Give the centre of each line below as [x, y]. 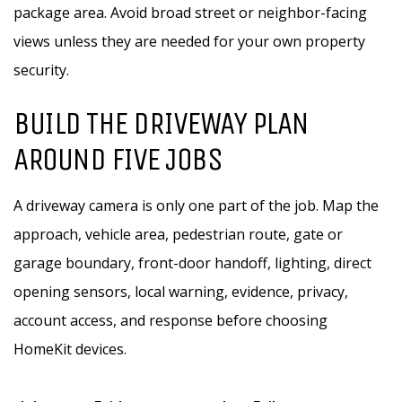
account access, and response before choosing [170, 320]
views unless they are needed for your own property [189, 41]
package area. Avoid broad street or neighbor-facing [190, 13]
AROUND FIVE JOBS [118, 159]
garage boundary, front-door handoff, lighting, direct [192, 263]
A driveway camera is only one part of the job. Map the [196, 205]
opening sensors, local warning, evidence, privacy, [181, 292]
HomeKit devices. [70, 349]
